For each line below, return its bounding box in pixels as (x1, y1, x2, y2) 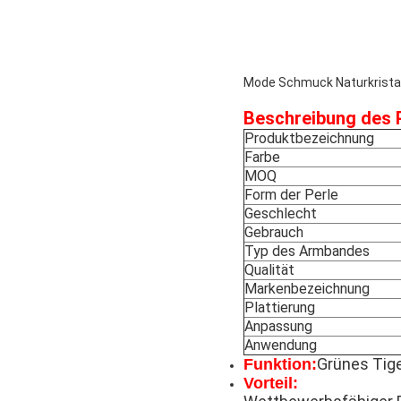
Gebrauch (244, 224, 303, 242)
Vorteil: (243, 374, 298, 393)
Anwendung (244, 337, 317, 354)
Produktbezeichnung (244, 130, 374, 148)
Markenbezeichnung (244, 280, 370, 298)
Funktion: (243, 355, 317, 374)
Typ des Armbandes (244, 243, 370, 260)
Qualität (244, 261, 294, 279)
